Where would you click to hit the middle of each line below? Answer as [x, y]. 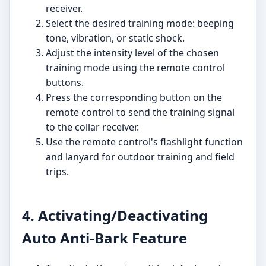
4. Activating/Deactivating [115, 216]
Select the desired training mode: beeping [140, 23]
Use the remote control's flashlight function [144, 142]
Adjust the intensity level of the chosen [132, 53]
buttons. [65, 83]
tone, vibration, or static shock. [115, 38]
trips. [57, 172]
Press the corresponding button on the [134, 98]
